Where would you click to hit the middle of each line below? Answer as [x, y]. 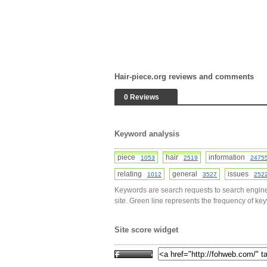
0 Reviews [142, 97]
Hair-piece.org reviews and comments [184, 77]
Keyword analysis [147, 134]
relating [132, 174]
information [229, 157]
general [187, 174]
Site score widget [146, 230]
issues [241, 174]
